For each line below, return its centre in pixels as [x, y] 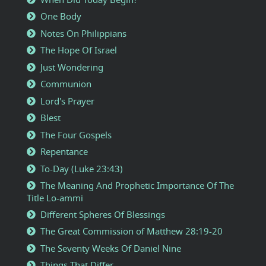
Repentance [64, 152]
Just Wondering [72, 67]
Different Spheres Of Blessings [103, 214]
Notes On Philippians [83, 33]
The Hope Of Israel [79, 50]
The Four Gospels [76, 134]
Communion [66, 84]
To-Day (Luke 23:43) [82, 168]
